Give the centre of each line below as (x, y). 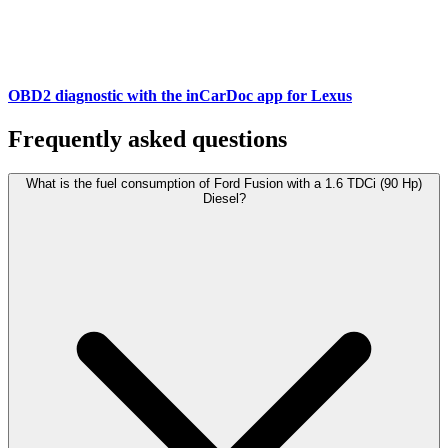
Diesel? (224, 199)
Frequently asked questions (147, 139)
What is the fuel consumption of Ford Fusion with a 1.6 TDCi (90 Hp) (224, 184)
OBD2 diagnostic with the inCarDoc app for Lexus (180, 96)
